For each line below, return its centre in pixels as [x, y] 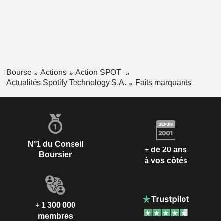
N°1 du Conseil [55, 144]
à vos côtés [166, 161]
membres [55, 216]
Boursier [55, 154]
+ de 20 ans [166, 150]
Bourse [19, 73]
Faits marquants [163, 82]
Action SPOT [99, 73]
